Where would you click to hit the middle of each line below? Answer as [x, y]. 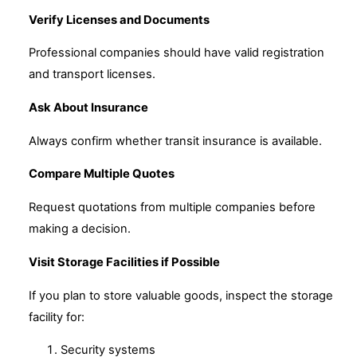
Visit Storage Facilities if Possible [124, 262]
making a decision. [80, 229]
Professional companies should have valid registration [177, 53]
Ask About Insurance [88, 107]
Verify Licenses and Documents [119, 20]
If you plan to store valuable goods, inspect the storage [181, 295]
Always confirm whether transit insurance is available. [175, 141]
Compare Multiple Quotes [102, 174]
